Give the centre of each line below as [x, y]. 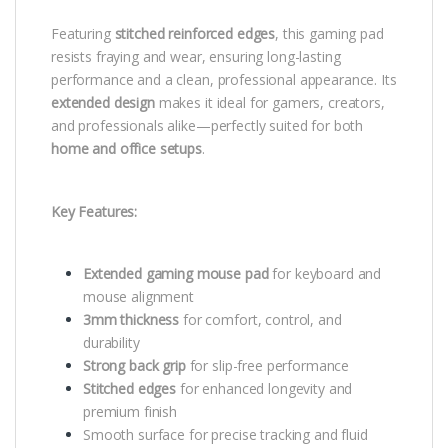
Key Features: [94, 211]
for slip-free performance [267, 366]
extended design [103, 102]
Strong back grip [134, 366]
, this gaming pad [329, 33]
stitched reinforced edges [195, 33]
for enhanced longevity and [264, 389]
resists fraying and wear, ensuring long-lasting [196, 56]
